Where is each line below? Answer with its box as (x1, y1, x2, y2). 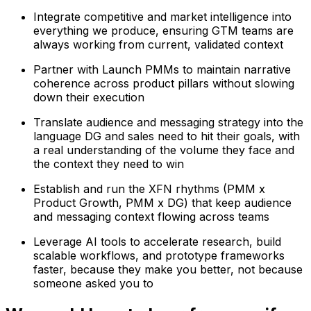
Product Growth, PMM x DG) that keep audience (33, 196, 292, 210)
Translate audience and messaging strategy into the (33, 115, 303, 130)
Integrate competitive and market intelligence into (33, 10, 292, 24)
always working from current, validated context (33, 37, 283, 52)
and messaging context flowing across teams (33, 210, 269, 224)
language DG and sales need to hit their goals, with (33, 129, 300, 144)
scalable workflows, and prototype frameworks (33, 249, 285, 263)
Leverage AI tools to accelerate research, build (33, 235, 281, 249)
